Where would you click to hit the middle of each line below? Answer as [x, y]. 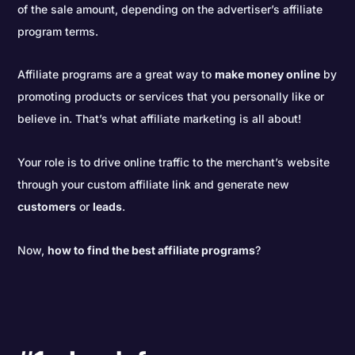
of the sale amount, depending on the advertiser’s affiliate [170, 9]
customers [47, 206]
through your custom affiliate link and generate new [154, 184]
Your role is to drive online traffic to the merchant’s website [174, 162]
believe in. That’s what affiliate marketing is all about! [160, 119]
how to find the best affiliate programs [152, 250]
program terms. [58, 31]
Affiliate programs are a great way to [116, 74]
